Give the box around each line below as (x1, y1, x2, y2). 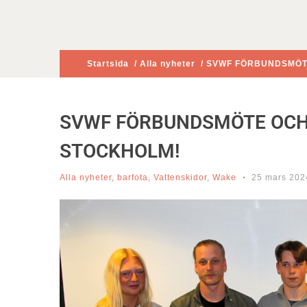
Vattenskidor (153, 173, 207, 182)
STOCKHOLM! (60, 140, 180, 162)
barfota (117, 173, 148, 182)
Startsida (87, 59, 129, 69)
